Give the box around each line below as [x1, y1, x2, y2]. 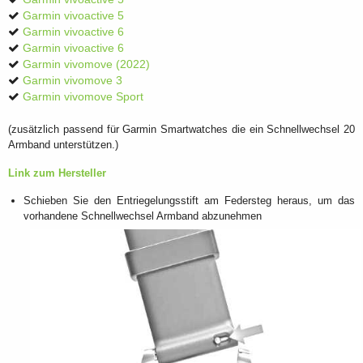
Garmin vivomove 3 [23, 75, 122, 88]
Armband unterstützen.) [8, 139, 118, 152]
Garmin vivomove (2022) [23, 58, 150, 71]
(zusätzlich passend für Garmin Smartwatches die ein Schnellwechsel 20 [8, 123, 355, 136]
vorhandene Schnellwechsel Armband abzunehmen [23, 209, 262, 222]
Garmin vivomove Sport [23, 91, 143, 104]
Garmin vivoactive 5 [23, 10, 124, 23]
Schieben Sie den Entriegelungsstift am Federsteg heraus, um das [23, 194, 355, 207]
